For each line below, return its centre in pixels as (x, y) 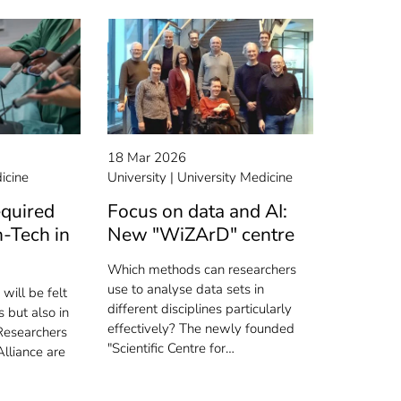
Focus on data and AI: (198, 212)
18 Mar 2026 (147, 158)
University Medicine (235, 178)
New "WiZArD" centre (201, 235)
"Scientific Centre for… (171, 349)
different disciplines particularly (200, 309)
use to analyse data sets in (186, 290)
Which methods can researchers (202, 270)
